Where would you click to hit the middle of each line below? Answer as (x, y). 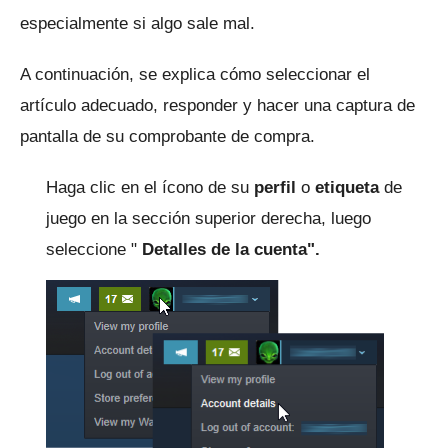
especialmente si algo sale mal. (137, 23)
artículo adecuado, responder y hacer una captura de (217, 105)
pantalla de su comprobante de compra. (167, 136)
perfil (275, 187)
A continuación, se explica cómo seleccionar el (195, 74)
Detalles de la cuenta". (231, 249)
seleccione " (94, 249)
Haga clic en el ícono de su (150, 187)
